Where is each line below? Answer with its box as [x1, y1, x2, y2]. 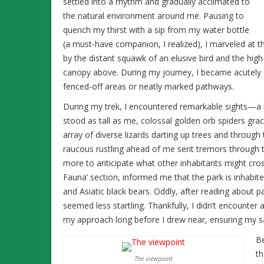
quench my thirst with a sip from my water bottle [63, 24, 249, 35]
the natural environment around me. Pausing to [63, 9, 244, 21]
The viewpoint [134, 253, 173, 263]
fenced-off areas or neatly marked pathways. [63, 80, 234, 92]
